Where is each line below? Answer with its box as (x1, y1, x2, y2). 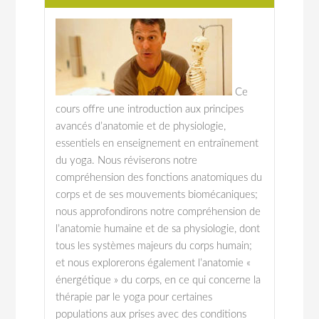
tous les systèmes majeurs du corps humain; (56, 241, 253, 251)
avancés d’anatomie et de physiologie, (56, 121, 226, 132)
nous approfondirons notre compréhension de (56, 206, 261, 217)
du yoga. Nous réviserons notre (56, 155, 198, 166)
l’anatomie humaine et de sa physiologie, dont (56, 224, 261, 234)
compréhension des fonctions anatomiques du (56, 172, 263, 183)
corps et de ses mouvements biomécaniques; (56, 189, 258, 200)
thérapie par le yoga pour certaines (56, 292, 213, 303)
